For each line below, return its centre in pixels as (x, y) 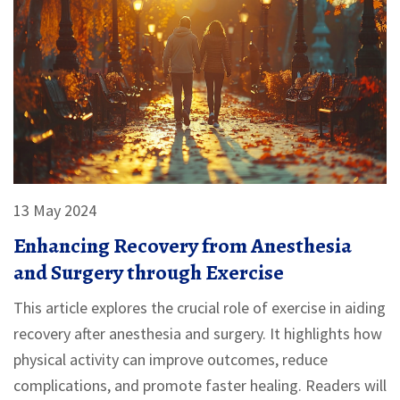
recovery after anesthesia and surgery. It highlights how (198, 334)
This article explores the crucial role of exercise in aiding (200, 308)
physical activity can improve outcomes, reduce (171, 360)
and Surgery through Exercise (149, 273)
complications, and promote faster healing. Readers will (200, 386)
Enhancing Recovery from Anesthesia (183, 246)
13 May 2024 (55, 211)
